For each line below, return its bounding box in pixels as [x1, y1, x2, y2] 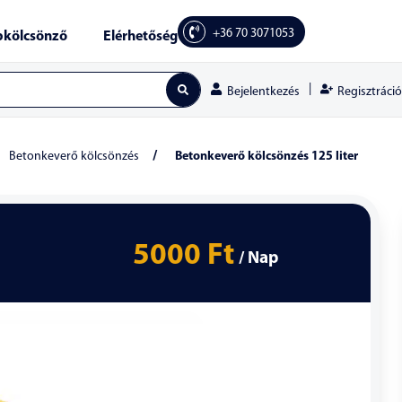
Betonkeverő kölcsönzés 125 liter [175, 150, 358, 163]
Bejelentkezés [227, 85, 300, 99]
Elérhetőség [102, 30, 178, 44]
